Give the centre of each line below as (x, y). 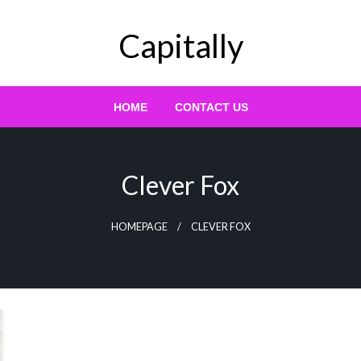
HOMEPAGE (139, 227)
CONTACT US (211, 107)
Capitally (180, 46)
